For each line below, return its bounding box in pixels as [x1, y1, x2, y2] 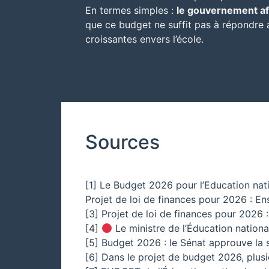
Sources [85, 130, 160, 154]
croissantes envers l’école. [85, 33, 204, 46]
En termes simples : [85, 4, 177, 17]
